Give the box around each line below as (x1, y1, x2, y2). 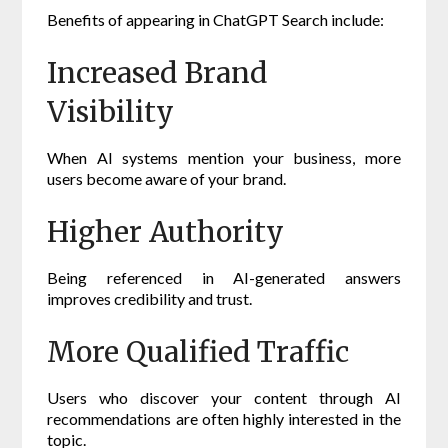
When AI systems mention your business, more (47, 148, 401, 168)
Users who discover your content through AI (47, 388, 401, 408)
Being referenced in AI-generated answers (47, 268, 401, 288)
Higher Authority (47, 214, 285, 251)
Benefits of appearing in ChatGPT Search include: (47, 10, 385, 30)
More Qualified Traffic (47, 334, 350, 371)
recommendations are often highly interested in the (47, 409, 401, 429)
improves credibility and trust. (47, 289, 253, 309)
